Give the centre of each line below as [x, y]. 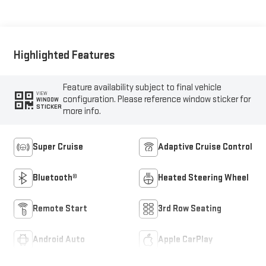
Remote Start [60, 209]
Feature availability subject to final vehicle [142, 88]
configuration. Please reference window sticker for [157, 100]
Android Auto [58, 240]
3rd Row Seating [190, 209]
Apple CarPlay [185, 240]
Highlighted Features [64, 55]
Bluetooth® [55, 178]
